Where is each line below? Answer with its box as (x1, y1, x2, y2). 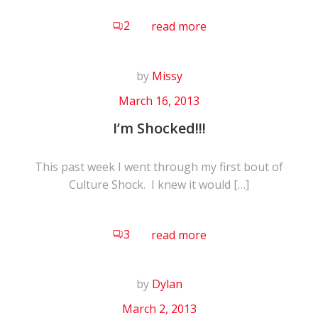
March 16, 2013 (119, 92, 199, 109)
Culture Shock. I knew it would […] (69, 176, 249, 192)
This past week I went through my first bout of (35, 158, 283, 175)
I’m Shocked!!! (112, 118, 206, 138)
